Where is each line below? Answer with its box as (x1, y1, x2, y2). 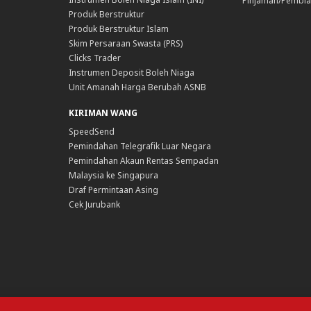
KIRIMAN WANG (69, 107, 138, 119)
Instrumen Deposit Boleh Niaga (69, 67, 195, 79)
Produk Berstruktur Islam (69, 23, 169, 35)
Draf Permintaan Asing (69, 184, 159, 196)
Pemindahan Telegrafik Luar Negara (69, 140, 212, 153)
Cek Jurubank (69, 199, 121, 211)
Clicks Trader (69, 52, 121, 65)
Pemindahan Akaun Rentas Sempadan (69, 155, 219, 167)
